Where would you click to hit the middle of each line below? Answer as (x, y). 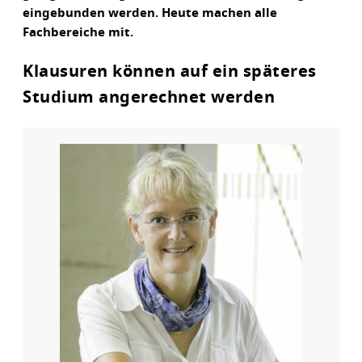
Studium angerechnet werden (149, 98)
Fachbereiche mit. (78, 33)
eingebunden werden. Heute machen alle (150, 13)
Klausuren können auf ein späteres (170, 72)
